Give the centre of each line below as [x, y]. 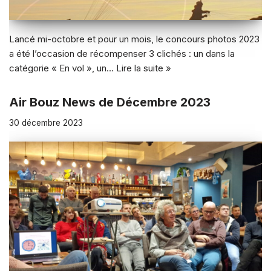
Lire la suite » [144, 68]
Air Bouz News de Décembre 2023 [110, 102]
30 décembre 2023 [46, 122]
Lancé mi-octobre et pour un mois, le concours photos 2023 [134, 39]
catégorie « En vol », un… [63, 68]
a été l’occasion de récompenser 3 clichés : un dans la [122, 53]
